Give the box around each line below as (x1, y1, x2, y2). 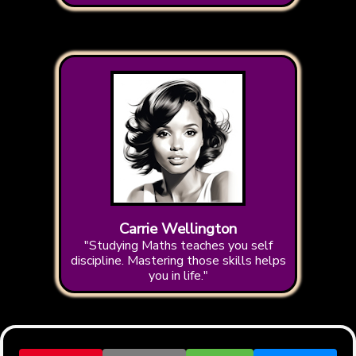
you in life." (148, 267, 208, 285)
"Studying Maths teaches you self (83, 237, 273, 255)
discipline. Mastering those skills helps (70, 252, 286, 270)
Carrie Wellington (119, 219, 237, 240)
